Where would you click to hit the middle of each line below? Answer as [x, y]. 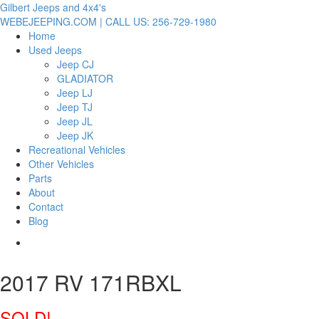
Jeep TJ [75, 107]
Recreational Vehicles [77, 150]
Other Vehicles [61, 164]
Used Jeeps [55, 50]
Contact [46, 206]
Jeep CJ [75, 64]
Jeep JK [75, 135]
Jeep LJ [75, 93]
